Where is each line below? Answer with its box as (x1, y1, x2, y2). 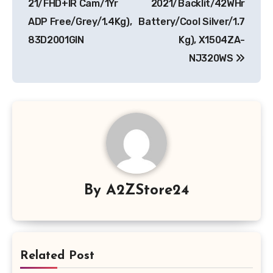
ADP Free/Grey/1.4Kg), (28, 15, 132, 27)
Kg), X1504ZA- (179, 34, 245, 46)
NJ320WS (188, 52, 236, 64)
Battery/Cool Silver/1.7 (138, 15, 245, 27)
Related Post (20, 249, 94, 262)
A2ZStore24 (106, 183, 189, 198)
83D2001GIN (28, 34, 84, 46)
